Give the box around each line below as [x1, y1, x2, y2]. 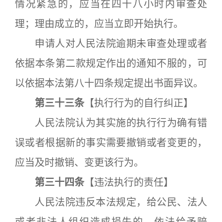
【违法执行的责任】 [84, 176, 173, 188]
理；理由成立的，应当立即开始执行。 [15, 18, 183, 30]
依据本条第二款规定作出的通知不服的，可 [15, 57, 207, 69]
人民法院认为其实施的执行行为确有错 [15, 117, 207, 129]
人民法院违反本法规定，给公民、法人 [15, 196, 207, 208]
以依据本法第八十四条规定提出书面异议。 [15, 77, 203, 89]
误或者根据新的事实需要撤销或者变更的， [15, 137, 207, 149]
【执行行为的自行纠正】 [84, 97, 193, 109]
